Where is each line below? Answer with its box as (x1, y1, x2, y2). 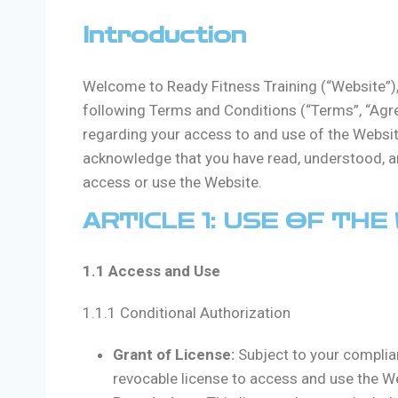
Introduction (83, 23, 246, 49)
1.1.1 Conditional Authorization (83, 304, 291, 322)
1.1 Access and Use (83, 262, 220, 281)
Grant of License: (113, 346, 238, 364)
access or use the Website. (83, 173, 262, 192)
